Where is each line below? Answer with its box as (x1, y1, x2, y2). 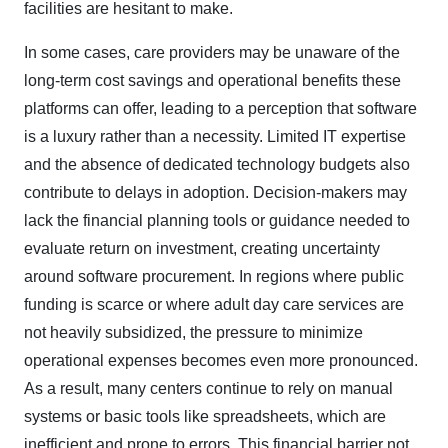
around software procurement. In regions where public (24, 267, 404, 285)
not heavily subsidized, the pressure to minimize (24, 323, 363, 341)
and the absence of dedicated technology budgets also (24, 155, 410, 173)
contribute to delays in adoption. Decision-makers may (24, 183, 407, 201)
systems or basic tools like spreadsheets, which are (24, 407, 386, 425)
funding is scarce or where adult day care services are (24, 295, 404, 313)
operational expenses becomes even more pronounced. (24, 351, 418, 369)
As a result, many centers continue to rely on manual (24, 379, 393, 397)
